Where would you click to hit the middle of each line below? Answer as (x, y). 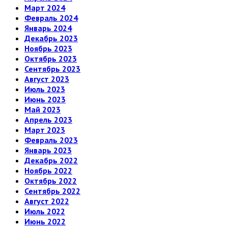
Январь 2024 (48, 28)
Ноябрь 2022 (48, 171)
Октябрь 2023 (51, 59)
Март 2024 (45, 8)
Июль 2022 (45, 211)
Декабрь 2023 (51, 38)
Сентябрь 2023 (52, 69)
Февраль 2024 (51, 18)
